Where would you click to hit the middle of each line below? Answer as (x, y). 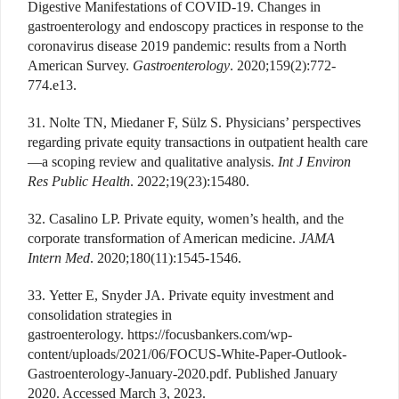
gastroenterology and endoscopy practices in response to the (195, 26)
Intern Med (59, 257)
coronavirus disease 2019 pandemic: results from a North (187, 45)
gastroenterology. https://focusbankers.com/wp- (160, 334)
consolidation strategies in (100, 314)
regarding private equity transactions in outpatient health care (198, 142)
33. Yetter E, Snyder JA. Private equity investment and (181, 295)
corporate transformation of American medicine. (163, 238)
